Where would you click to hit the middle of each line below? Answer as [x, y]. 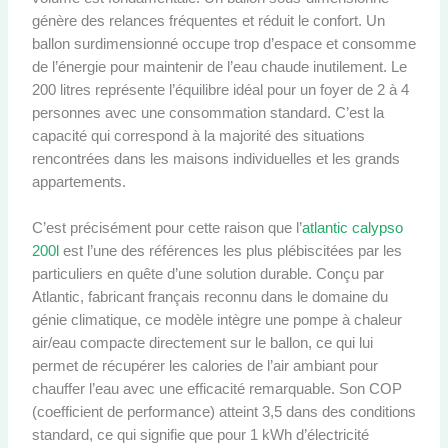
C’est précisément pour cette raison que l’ [166, 227]
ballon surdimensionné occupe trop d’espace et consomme [223, 43]
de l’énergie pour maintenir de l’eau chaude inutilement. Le [219, 66]
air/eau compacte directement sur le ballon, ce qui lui [202, 342]
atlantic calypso [352, 227]
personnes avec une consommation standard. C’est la [207, 112]
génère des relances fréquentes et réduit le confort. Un [208, 20]
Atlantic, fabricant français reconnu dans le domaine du [209, 296]
